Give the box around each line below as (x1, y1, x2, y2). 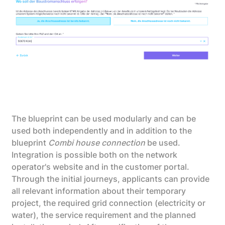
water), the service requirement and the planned (12, 209, 196, 220)
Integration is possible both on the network (12, 149, 178, 160)
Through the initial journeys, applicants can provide (12, 173, 210, 184)
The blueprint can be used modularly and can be (12, 113, 196, 124)
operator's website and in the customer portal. (12, 161, 190, 172)
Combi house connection (48, 137, 146, 148)
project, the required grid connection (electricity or (12, 197, 206, 208)
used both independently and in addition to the (12, 125, 192, 136)
